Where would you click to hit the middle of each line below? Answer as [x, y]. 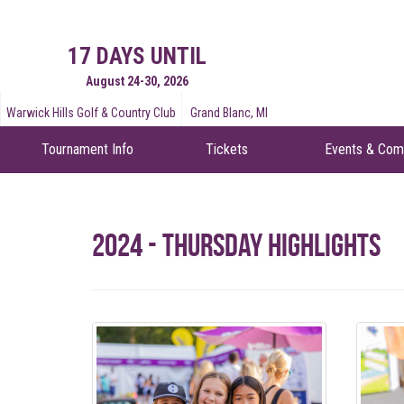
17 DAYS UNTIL [137, 56]
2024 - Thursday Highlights [236, 245]
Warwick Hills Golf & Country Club [91, 113]
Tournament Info [87, 149]
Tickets [226, 149]
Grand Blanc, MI [229, 113]
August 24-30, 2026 [137, 81]
